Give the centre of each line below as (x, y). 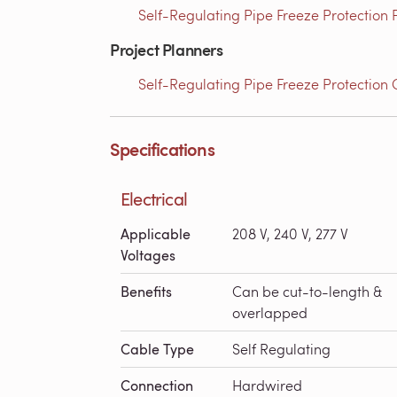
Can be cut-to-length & (307, 291)
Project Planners (167, 49)
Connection (157, 385)
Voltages (148, 255)
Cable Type (157, 349)
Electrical (154, 198)
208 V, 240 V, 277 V (290, 234)
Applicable (156, 234)
